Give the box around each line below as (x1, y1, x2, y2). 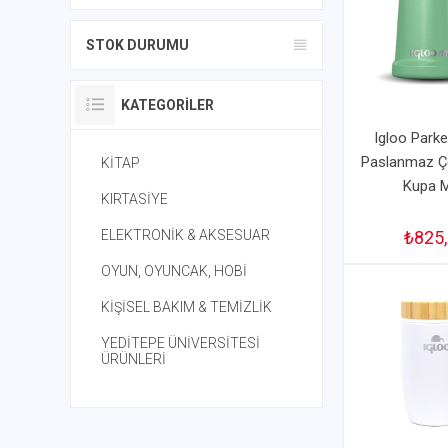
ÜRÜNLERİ (101, 351, 166, 367)
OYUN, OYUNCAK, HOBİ (101, 263, 247, 279)
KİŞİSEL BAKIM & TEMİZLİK (101, 299, 272, 315)
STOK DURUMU (86, 37, 189, 53)
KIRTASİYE (101, 191, 168, 207)
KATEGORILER (121, 97, 214, 113)
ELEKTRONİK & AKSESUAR (101, 227, 270, 243)
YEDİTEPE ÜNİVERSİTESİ (101, 335, 260, 351)
